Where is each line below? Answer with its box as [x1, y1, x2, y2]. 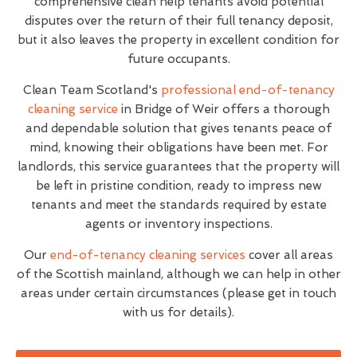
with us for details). [123, 304, 234, 320]
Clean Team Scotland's [22, 82, 161, 97]
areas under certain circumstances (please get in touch [21, 285, 336, 300]
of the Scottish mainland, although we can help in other [16, 266, 341, 281]
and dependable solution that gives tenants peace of [25, 120, 331, 135]
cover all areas [245, 247, 333, 262]
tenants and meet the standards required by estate [30, 197, 327, 212]
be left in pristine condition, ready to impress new [35, 178, 322, 193]
